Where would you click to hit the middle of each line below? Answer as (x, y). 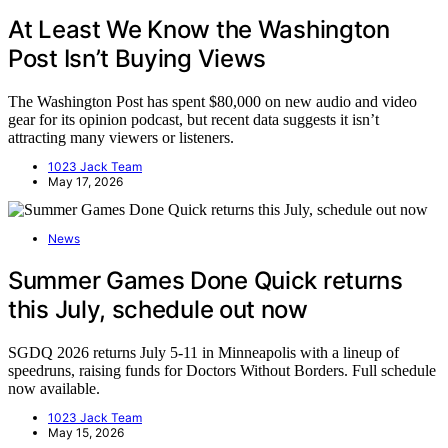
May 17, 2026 (85, 181)
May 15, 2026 (86, 432)
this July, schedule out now (158, 309)
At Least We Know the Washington (199, 30)
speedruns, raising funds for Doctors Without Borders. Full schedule (222, 370)
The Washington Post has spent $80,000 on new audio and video (212, 101)
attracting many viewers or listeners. (121, 137)
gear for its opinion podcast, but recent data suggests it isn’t (193, 119)
